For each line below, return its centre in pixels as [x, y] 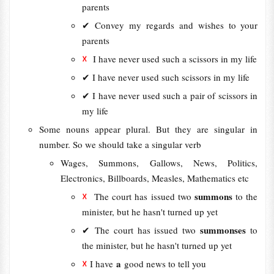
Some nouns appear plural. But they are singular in [148, 129]
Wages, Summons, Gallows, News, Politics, [159, 163]
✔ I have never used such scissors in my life [165, 77]
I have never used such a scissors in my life [173, 59]
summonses [225, 230]
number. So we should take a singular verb [120, 144]
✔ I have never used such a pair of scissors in [170, 95]
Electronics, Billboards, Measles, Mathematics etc [154, 178]
